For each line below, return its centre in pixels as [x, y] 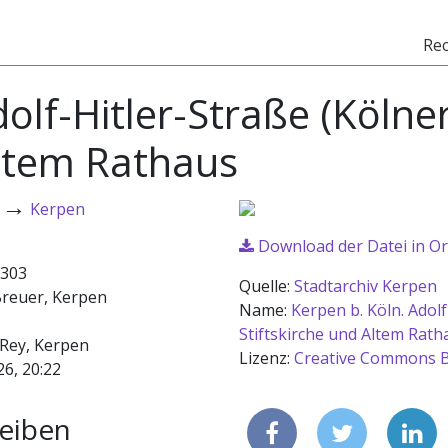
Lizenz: [266, 358]
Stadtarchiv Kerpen [365, 286]
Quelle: [266, 286]
